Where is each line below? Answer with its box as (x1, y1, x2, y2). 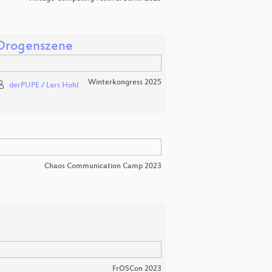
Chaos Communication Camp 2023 (44, 162, 161, 171)
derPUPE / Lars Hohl (8, 81, 78, 90)
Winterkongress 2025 (88, 78, 161, 87)
